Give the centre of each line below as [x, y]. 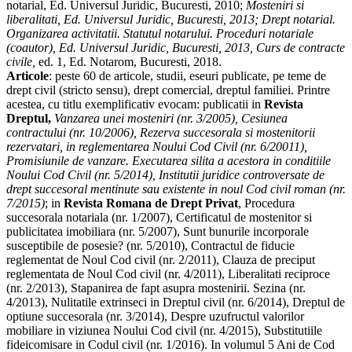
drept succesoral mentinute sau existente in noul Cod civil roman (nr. [176, 189]
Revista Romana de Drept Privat [151, 203]
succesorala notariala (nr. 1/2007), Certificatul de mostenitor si [159, 218]
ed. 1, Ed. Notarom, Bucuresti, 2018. [130, 62]
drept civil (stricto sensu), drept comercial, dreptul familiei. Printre [168, 90]
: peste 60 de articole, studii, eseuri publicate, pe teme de [187, 76]
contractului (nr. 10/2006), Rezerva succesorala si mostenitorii [161, 133]
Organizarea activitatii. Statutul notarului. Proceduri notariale [160, 34]
